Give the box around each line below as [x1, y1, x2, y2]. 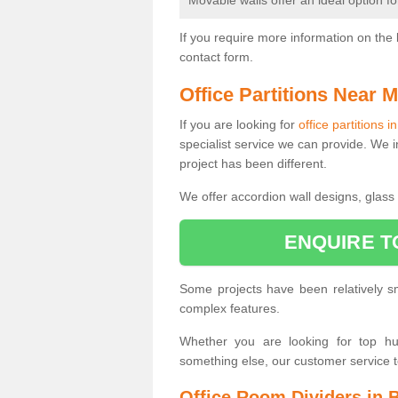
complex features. [179, 301, 280, 315]
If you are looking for [179, 117, 298, 131]
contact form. [179, 50, 257, 64]
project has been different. [179, 156, 327, 171]
